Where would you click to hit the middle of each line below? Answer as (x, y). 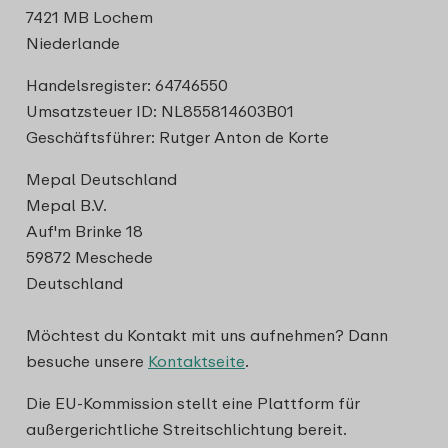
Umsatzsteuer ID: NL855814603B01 (160, 111)
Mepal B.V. (66, 205)
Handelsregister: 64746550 (127, 85)
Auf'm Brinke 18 (84, 231)
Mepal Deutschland (101, 179)
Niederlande (73, 43)
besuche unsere (87, 361)
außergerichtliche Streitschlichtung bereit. (186, 429)
